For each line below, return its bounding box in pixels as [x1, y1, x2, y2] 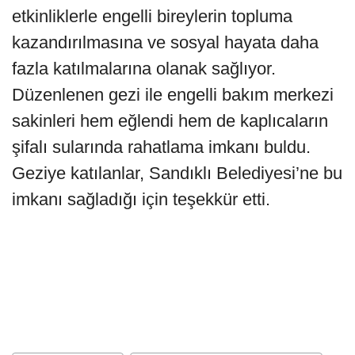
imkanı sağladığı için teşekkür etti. [12, 189, 270, 209]
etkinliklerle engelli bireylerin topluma [12, 6, 292, 26]
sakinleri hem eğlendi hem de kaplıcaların [12, 110, 328, 131]
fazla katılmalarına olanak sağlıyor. [12, 58, 276, 78]
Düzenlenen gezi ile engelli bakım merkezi [12, 84, 334, 105]
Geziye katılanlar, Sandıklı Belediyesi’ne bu [12, 162, 342, 183]
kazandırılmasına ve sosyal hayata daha [12, 32, 319, 52]
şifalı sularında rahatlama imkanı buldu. [12, 136, 311, 157]
